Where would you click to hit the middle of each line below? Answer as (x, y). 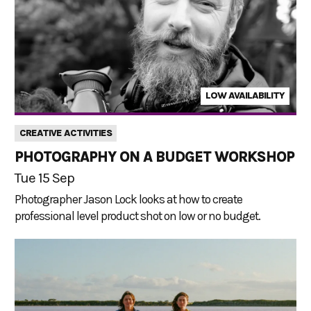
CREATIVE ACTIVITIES (66, 133)
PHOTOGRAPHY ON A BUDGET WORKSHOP (154, 157)
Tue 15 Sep (44, 177)
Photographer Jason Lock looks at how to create (128, 199)
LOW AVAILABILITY (245, 96)
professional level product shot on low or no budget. (137, 216)
